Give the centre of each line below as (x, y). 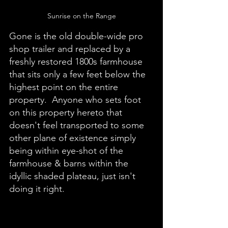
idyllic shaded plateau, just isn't (74, 176)
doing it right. (38, 189)
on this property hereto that (67, 113)
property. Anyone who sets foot (76, 100)
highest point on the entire (65, 87)
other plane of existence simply (74, 138)
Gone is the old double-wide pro (77, 36)
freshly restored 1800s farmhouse (77, 62)
